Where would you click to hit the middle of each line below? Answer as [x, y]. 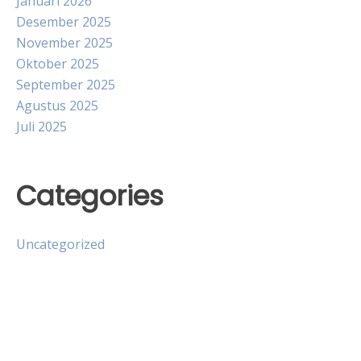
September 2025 [66, 84]
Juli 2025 [41, 126]
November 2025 [64, 42]
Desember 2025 [64, 21]
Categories [90, 196]
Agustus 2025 [57, 105]
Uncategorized [60, 245]
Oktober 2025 [58, 63]
